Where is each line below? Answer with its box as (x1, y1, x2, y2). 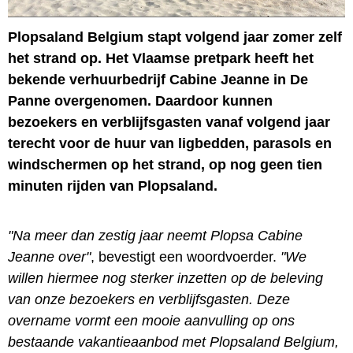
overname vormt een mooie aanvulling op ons (8, 312, 295, 329)
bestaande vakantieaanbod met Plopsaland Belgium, (8, 333, 339, 350)
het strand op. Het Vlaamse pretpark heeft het (8, 50, 314, 66)
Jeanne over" (8, 248, 91, 265)
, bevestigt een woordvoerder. (91, 248, 281, 265)
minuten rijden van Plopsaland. (8, 177, 217, 194)
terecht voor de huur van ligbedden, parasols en (8, 135, 332, 151)
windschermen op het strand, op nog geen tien (8, 156, 322, 173)
